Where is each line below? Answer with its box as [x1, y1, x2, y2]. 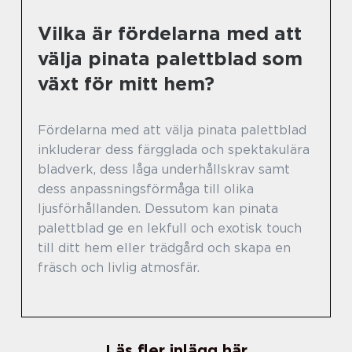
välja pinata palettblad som [38, 46, 302, 70]
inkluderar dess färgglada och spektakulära [38, 141, 310, 157]
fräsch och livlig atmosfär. [38, 259, 200, 275]
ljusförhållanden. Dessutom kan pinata [38, 200, 278, 216]
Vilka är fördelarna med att [38, 21, 302, 45]
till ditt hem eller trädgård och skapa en [38, 240, 291, 255]
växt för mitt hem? [38, 71, 214, 95]
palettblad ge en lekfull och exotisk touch [38, 220, 302, 236]
